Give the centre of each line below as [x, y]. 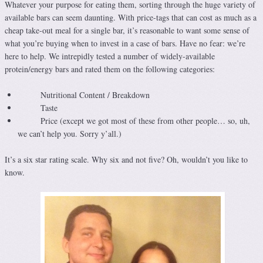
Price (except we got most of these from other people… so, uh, [134, 121]
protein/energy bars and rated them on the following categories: [110, 69]
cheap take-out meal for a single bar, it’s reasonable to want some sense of [127, 31]
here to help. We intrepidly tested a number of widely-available [110, 56]
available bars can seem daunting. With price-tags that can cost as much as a [131, 18]
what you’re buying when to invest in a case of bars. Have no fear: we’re [125, 43]
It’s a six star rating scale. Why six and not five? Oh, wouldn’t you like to [126, 160]
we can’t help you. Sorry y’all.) [70, 134]
